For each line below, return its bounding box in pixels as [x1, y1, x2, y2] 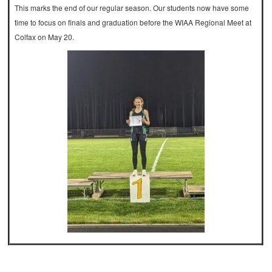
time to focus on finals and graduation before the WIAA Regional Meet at [15, 17, 252, 28]
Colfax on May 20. [15, 32, 75, 42]
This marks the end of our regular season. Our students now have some [15, 2, 250, 13]
